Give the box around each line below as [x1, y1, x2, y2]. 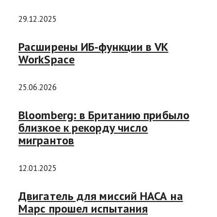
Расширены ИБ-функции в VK [18, 39, 169, 55]
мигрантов [18, 132, 74, 148]
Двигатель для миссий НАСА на [18, 188, 183, 203]
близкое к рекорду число [18, 120, 148, 135]
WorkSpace [18, 52, 75, 67]
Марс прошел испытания [18, 201, 148, 216]
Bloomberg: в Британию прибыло [18, 107, 189, 123]
